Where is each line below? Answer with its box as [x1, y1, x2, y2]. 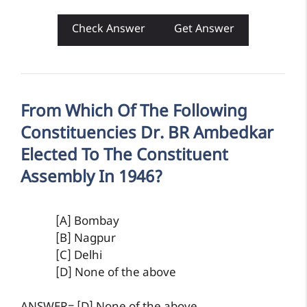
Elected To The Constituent [21, 145, 228, 167]
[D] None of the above [56, 265, 176, 281]
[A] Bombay [56, 214, 119, 230]
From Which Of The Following [21, 101, 247, 123]
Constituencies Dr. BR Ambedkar [21, 123, 273, 145]
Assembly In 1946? [21, 167, 162, 189]
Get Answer [173, 22, 234, 37]
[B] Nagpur [56, 231, 116, 247]
